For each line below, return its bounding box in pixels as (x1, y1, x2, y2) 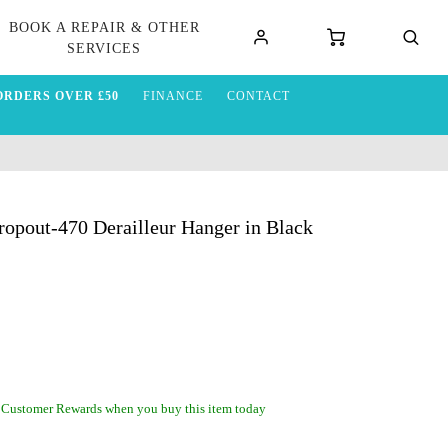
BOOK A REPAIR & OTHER (8, 19, 200, 35)
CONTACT (226, 89, 290, 103)
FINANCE (142, 89, 203, 103)
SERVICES (67, 40, 142, 56)
